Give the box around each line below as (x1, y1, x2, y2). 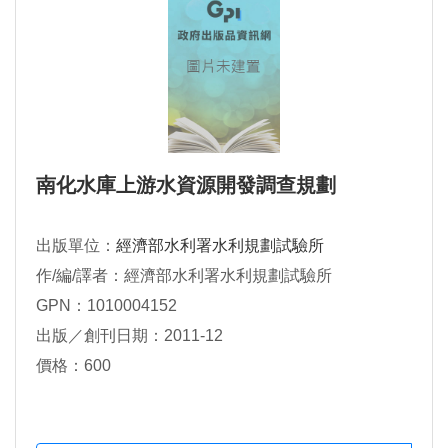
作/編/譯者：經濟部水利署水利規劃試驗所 (36, 267, 332, 285)
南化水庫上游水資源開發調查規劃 (36, 174, 336, 197)
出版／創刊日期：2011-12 (36, 327, 223, 345)
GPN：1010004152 (36, 297, 177, 315)
